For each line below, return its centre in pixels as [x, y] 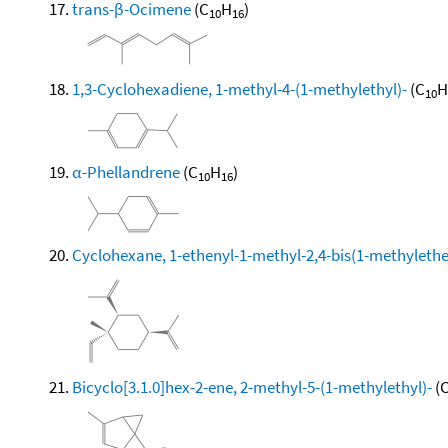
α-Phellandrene [126, 171]
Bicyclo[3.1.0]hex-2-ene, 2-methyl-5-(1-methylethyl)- [252, 386]
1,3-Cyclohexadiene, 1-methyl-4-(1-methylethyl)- [239, 88]
